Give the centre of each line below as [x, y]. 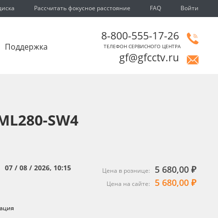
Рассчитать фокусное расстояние [82, 8]
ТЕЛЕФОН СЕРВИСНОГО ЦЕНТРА [142, 46]
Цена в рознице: [127, 170]
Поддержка [26, 47]
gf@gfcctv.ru [149, 57]
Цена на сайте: [129, 183]
